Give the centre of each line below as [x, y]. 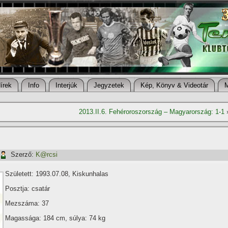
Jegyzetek [109, 85]
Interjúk [66, 85]
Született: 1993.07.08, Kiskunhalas [57, 174]
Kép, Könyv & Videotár [174, 85]
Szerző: [22, 155]
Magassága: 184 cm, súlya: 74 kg [55, 218]
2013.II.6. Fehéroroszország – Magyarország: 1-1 [152, 112]
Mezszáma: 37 [27, 203]
